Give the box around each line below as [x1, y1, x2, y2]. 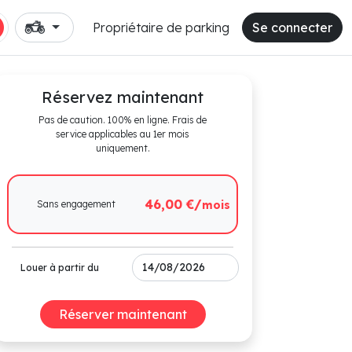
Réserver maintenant [58, 306, 187, 322]
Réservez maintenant [42, 87, 203, 107]
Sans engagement [37, 198, 116, 210]
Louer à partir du [20, 261, 99, 273]
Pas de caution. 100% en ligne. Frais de [38, 114, 207, 126]
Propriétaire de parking [93, 20, 229, 35]
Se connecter [252, 20, 332, 35]
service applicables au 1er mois [56, 128, 189, 140]
